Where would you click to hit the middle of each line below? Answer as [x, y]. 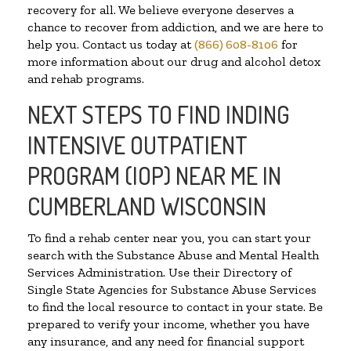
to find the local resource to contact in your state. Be [175, 307]
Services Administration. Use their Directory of [159, 273]
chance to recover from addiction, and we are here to [175, 27]
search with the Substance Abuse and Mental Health [173, 255]
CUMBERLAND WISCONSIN [147, 206]
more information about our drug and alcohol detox [174, 62]
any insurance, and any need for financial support [166, 342]
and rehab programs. [86, 79]
